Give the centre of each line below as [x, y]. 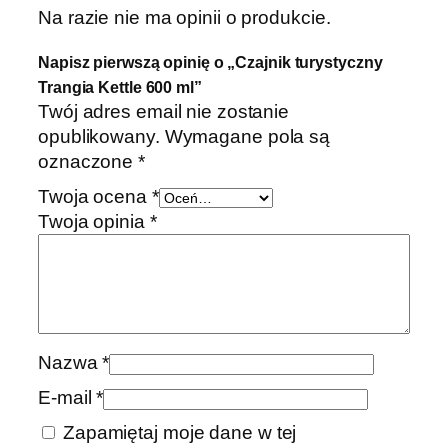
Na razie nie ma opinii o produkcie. [184, 18]
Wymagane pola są [247, 137]
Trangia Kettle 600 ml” [120, 87]
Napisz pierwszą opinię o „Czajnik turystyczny [210, 62]
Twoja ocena [95, 197]
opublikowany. [99, 137]
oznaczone [88, 162]
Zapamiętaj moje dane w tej [179, 433]
